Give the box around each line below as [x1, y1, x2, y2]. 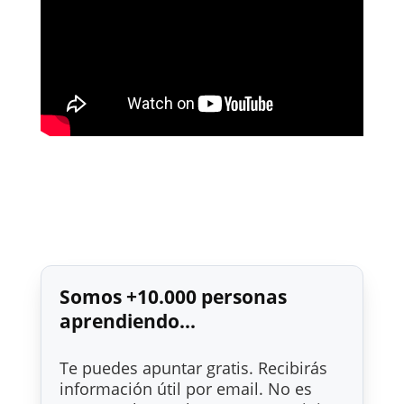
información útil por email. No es [59, 377, 312, 399]
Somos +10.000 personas [59, 283, 287, 310]
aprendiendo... [59, 308, 196, 335]
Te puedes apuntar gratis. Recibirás [59, 356, 327, 379]
